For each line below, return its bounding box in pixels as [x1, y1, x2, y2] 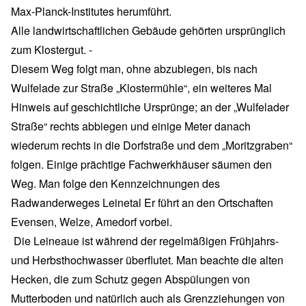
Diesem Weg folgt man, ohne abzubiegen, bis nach [11, 60, 258, 76]
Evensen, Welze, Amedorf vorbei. [11, 213, 172, 229]
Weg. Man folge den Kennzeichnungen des [11, 175, 220, 191]
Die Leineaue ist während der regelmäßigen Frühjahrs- [11, 232, 279, 249]
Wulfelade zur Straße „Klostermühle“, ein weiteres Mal [11, 79, 272, 96]
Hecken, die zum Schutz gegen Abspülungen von [11, 270, 250, 287]
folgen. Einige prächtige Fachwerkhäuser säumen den [11, 156, 272, 172]
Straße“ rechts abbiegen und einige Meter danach [11, 117, 251, 134]
